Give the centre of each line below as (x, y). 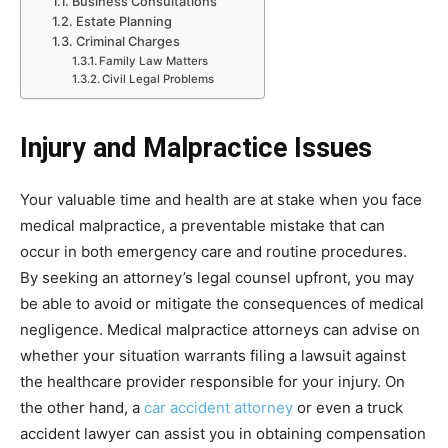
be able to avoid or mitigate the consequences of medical (222, 303)
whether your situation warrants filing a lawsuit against (213, 355)
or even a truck (348, 407)
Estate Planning (123, 21)
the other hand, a (82, 407)
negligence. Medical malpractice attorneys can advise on (220, 329)
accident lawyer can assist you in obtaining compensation (223, 433)
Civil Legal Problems (157, 78)
